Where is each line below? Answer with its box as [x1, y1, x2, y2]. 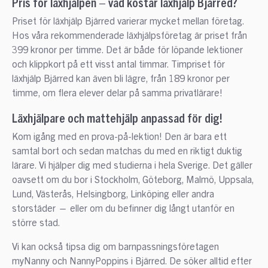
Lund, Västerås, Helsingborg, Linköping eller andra [11, 190, 214, 200]
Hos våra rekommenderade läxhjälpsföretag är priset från [11, 31, 247, 41]
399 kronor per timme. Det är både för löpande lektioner [11, 45, 243, 56]
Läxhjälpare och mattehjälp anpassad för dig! [11, 109, 223, 126]
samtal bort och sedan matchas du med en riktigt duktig [11, 147, 242, 157]
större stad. [11, 218, 60, 229]
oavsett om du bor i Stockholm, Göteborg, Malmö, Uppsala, [11, 175, 254, 185]
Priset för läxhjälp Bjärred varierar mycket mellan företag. [11, 17, 244, 27]
